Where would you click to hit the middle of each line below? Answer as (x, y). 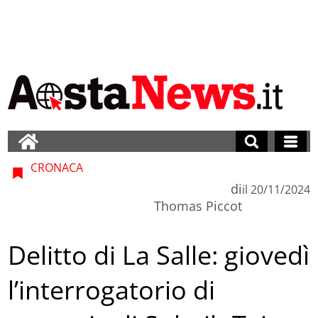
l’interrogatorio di (112, 290)
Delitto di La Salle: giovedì (159, 256)
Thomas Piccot (198, 205)
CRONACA (56, 167)
